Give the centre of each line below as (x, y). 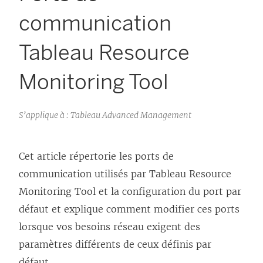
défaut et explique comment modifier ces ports (129, 209)
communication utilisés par (84, 174)
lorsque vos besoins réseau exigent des (109, 227)
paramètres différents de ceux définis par (115, 245)
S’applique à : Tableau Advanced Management (105, 115)
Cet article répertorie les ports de (96, 156)
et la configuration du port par (168, 192)
